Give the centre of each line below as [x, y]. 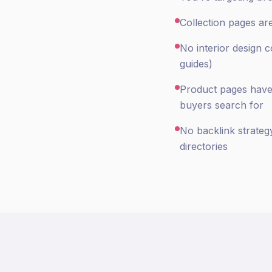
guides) [196, 64]
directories [204, 146]
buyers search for [222, 105]
